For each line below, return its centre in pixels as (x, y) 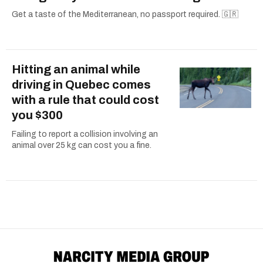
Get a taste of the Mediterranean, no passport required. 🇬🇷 (125, 15)
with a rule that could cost (85, 100)
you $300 (37, 115)
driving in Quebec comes (81, 85)
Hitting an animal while (76, 70)
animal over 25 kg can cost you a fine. (82, 146)
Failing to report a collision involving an (85, 134)
